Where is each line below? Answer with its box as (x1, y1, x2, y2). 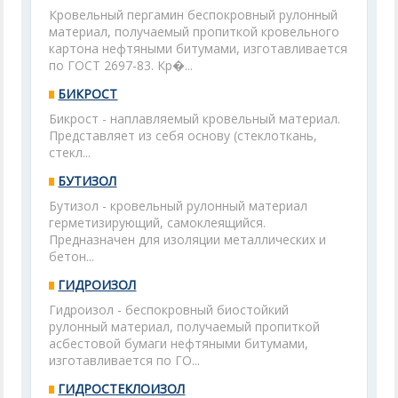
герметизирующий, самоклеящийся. (49, 214, 267, 231)
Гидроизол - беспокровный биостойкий (49, 301, 290, 318)
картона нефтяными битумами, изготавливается (49, 40, 348, 57)
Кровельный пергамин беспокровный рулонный (49, 6, 338, 23)
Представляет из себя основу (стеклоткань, (49, 127, 318, 144)
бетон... (49, 248, 95, 265)
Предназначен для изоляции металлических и (49, 231, 327, 248)
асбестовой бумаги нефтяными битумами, (49, 335, 309, 352)
